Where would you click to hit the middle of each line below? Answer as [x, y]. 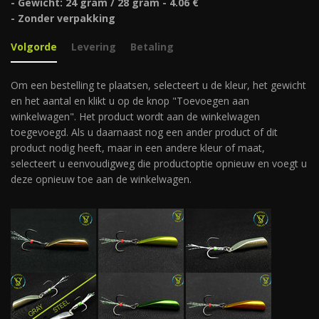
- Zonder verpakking [63, 18]
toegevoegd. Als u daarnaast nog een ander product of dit [144, 132]
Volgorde [34, 47]
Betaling [152, 47]
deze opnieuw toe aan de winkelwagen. [101, 179]
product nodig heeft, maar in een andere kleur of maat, [138, 148]
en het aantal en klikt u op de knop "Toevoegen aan [130, 101]
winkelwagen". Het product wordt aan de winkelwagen [135, 116]
